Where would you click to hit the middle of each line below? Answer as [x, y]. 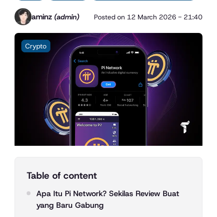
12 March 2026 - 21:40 [165, 17]
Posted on [110, 17]
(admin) [67, 17]
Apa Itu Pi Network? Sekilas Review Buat [108, 193]
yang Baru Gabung [70, 205]
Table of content [62, 176]
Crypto [36, 46]
